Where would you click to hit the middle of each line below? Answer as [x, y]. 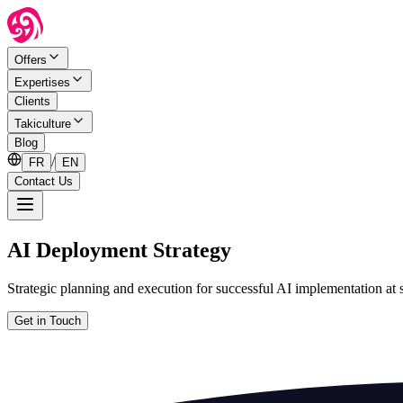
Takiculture [43, 124]
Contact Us [44, 181]
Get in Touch [48, 320]
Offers [31, 60]
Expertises [42, 82]
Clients [32, 101]
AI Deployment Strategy [119, 250]
